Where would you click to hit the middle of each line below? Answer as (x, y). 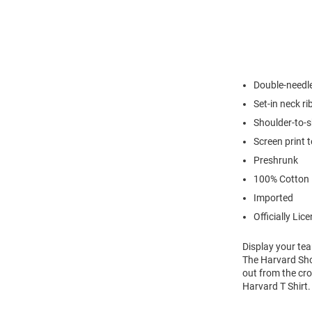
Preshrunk (276, 161)
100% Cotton (281, 179)
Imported (273, 198)
